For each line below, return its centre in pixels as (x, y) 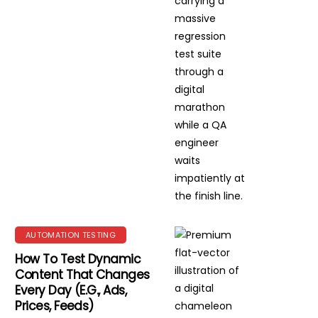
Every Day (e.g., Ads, (71, 290)
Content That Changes (82, 275)
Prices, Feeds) (54, 306)
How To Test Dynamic (78, 259)
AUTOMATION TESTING (71, 235)
